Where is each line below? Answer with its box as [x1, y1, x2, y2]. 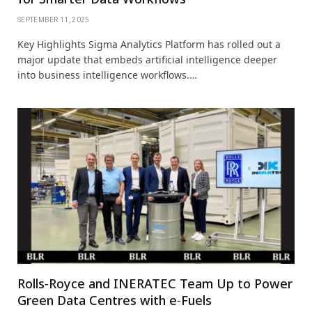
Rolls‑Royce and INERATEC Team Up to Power [17, 275, 292, 292]
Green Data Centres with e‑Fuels [17, 292, 212, 309]
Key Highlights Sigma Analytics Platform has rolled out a [17, 38, 281, 52]
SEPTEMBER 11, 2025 [17, 16, 90, 24]
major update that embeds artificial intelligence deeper [17, 53, 277, 67]
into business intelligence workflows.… [17, 68, 197, 82]
